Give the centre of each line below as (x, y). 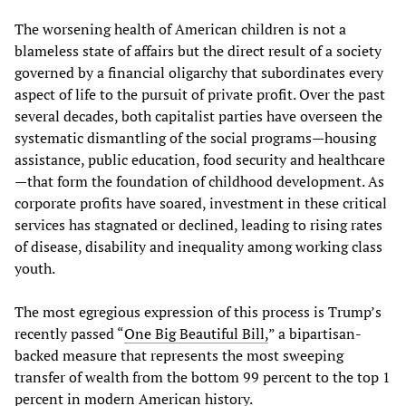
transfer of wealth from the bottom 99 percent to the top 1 (203, 377)
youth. (35, 268)
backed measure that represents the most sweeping (179, 355)
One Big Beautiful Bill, (196, 333)
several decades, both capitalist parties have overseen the (198, 116)
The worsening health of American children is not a (180, 29)
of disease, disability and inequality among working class (198, 246)
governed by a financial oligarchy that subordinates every (199, 72)
